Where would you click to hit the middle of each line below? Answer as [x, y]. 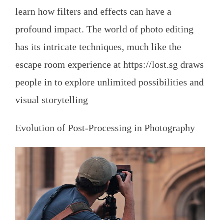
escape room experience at [69, 64]
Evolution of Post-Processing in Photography [105, 127]
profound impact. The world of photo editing [104, 29]
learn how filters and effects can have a [93, 11]
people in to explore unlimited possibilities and [110, 82]
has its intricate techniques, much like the [98, 46]
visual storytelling [52, 99]
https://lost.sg [151, 64]
